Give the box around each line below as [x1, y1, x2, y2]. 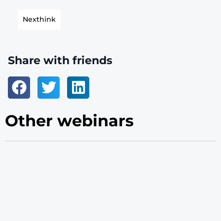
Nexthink [23, 14, 56, 24]
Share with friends [8, 53, 112, 67]
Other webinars [5, 110, 134, 130]
